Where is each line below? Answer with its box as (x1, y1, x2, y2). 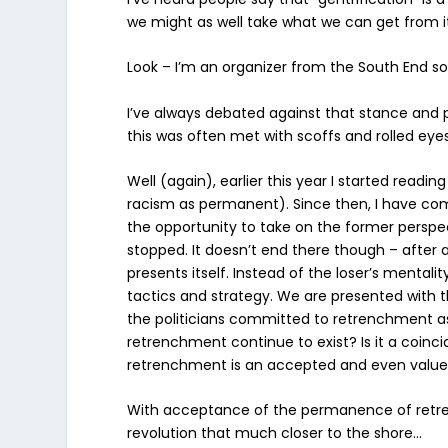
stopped (127, 239, 186, 260)
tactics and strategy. (127, 285, 274, 306)
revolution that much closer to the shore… (127, 423, 423, 444)
